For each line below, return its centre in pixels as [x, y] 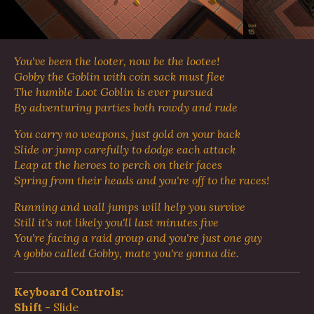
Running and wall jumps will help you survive [130, 207]
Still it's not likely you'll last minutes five [116, 222]
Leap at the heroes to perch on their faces [118, 165]
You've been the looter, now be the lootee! [117, 61]
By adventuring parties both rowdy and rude [126, 107]
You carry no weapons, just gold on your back [127, 134]
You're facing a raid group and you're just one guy [138, 238]
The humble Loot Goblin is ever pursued [114, 92]
